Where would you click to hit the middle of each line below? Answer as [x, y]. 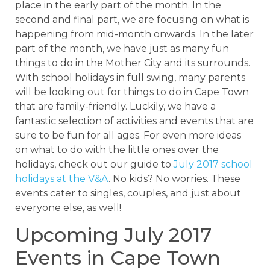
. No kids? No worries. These [174, 178]
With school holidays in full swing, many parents [130, 77]
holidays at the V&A [62, 178]
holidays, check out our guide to [94, 164]
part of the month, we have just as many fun [122, 48]
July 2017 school [213, 164]
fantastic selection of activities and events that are [134, 121]
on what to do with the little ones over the [117, 149]
